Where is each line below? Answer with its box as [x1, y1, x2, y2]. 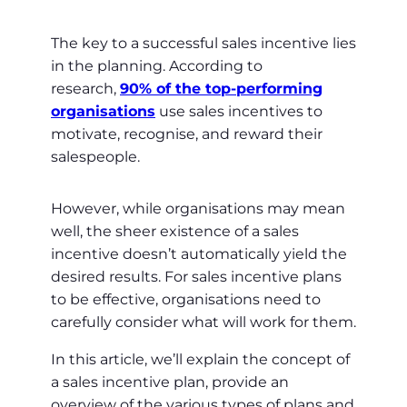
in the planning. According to [51, 57, 263, 75]
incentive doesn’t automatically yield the [51, 245, 347, 263]
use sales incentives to [155, 103, 323, 121]
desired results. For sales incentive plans [51, 268, 342, 286]
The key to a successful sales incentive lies [51, 35, 356, 53]
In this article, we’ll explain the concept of [51, 351, 350, 369]
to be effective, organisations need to [51, 291, 321, 309]
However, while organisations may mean [51, 200, 345, 218]
